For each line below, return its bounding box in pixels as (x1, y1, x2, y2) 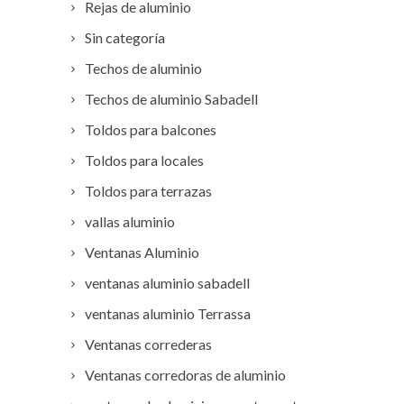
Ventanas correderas (85, 335, 212, 353)
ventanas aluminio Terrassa (85, 305, 251, 323)
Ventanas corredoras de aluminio (85, 366, 286, 384)
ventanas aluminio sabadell (85, 274, 250, 292)
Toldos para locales (85, 151, 204, 170)
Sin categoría (85, 29, 165, 47)
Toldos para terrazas (85, 182, 212, 200)
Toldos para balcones (85, 121, 216, 139)
